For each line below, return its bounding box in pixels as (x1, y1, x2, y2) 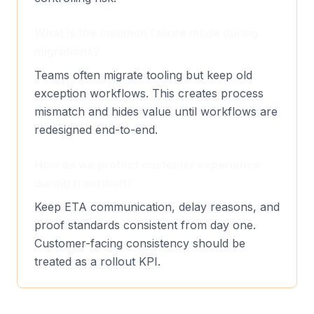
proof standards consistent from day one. (34, 217, 256, 232)
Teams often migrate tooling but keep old (34, 67, 252, 82)
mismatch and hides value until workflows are (34, 104, 278, 118)
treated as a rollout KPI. (34, 254, 161, 268)
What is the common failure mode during (34, 25, 259, 40)
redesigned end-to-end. (34, 122, 158, 137)
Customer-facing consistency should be (34, 235, 245, 250)
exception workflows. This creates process (34, 86, 264, 100)
